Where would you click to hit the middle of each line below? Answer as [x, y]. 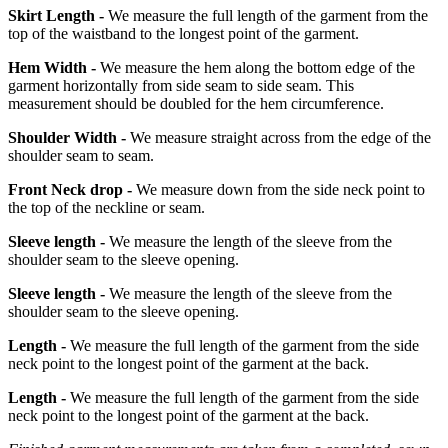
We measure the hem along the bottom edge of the [255, 68]
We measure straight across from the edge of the [278, 138]
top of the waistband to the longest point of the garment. [183, 34]
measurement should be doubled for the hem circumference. [196, 104]
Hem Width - [52, 68]
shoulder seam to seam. [81, 156]
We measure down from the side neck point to [278, 190]
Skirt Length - [56, 16]
